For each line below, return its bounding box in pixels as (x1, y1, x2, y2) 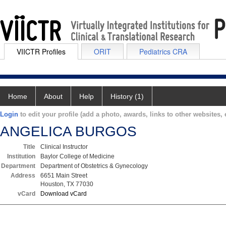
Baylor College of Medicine (40, 153, 115, 160)
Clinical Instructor (40, 143, 88, 150)
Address (11, 172, 35, 179)
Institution (7, 153, 35, 160)
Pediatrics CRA (139, 46, 187, 56)
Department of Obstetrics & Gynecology (40, 162, 148, 169)
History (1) (110, 92, 144, 100)
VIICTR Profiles (17, 46, 66, 56)
